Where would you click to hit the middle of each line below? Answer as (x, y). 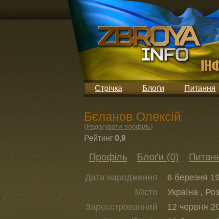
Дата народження (121, 177)
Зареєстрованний (121, 207)
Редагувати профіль (119, 126)
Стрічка (109, 88)
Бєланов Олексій (132, 116)
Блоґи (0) (158, 157)
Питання (200, 88)
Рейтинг (99, 138)
